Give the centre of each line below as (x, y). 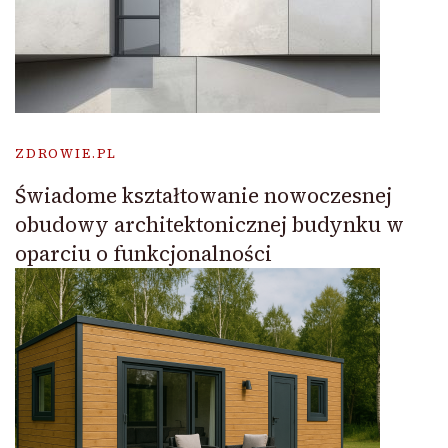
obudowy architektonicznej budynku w (209, 225)
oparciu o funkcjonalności (143, 254)
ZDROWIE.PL (66, 154)
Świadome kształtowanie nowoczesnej (203, 196)
